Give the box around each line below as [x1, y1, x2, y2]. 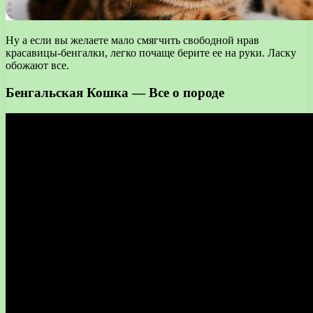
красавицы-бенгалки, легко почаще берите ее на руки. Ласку [6, 46, 296, 59]
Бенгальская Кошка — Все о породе [6, 85, 224, 100]
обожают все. [6, 59, 69, 71]
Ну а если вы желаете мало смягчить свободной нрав [6, 34, 259, 46]
